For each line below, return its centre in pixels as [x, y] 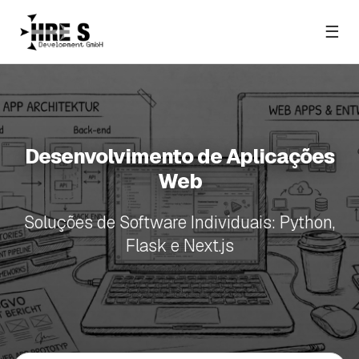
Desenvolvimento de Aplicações [179, 156]
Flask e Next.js [179, 245]
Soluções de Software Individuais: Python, [179, 222]
